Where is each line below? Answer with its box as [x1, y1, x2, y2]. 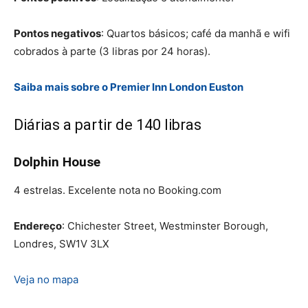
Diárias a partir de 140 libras [14, 115, 201, 133]
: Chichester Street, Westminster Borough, [62, 219, 268, 232]
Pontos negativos [14, 26, 101, 40]
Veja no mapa [14, 272, 78, 286]
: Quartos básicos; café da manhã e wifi [101, 26, 290, 40]
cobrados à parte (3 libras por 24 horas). [14, 44, 210, 58]
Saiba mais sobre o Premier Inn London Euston [14, 80, 243, 93]
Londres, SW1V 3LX [14, 236, 109, 250]
